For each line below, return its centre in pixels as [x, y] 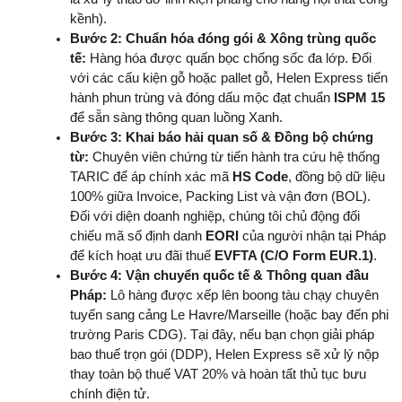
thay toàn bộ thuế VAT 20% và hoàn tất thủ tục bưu [218, 375]
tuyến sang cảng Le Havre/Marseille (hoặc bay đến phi [229, 315]
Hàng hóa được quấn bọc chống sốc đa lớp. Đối [229, 59]
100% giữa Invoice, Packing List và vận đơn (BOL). [220, 197]
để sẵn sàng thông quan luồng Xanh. [176, 118]
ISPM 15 [359, 98]
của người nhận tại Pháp [312, 236]
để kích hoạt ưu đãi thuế [142, 256]
